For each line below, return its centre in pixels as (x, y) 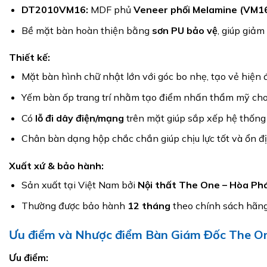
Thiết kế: (30, 58)
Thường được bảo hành (74, 205)
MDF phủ (111, 10)
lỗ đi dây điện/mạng (79, 118)
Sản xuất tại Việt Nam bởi (79, 185)
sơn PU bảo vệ (184, 30)
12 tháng (149, 205)
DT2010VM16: (55, 10)
